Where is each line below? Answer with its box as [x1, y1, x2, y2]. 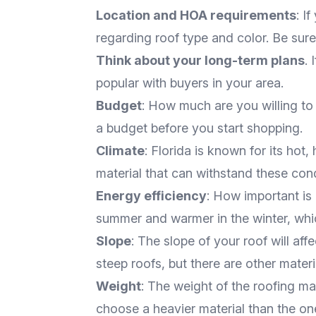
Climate [96, 143, 145, 159]
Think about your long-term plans [96, 53, 305, 68]
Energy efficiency [96, 188, 207, 204]
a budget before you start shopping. [96, 121, 303, 136]
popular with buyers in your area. [96, 75, 284, 91]
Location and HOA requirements [96, 8, 296, 23]
